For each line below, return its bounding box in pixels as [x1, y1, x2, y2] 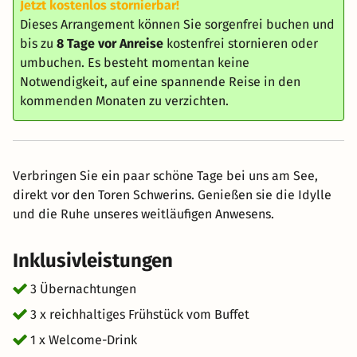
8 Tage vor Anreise [57, 36, 163, 51]
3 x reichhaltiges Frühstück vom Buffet [30, 307, 249, 322]
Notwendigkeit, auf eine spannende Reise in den [20, 74, 300, 89]
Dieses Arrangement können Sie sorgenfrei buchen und [20, 17, 335, 32]
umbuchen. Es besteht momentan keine [20, 55, 249, 70]
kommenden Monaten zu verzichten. [20, 93, 229, 108]
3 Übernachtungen [30, 281, 136, 296]
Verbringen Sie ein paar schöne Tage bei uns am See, [13, 168, 318, 183]
